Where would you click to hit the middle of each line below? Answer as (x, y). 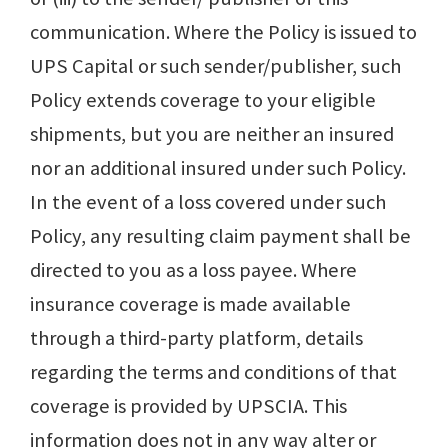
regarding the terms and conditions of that (213, 372)
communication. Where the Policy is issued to (223, 32)
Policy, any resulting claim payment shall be (220, 236)
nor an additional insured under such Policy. (218, 168)
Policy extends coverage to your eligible (203, 100)
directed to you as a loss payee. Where (193, 270)
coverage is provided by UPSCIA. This (188, 406)
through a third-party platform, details (196, 338)
